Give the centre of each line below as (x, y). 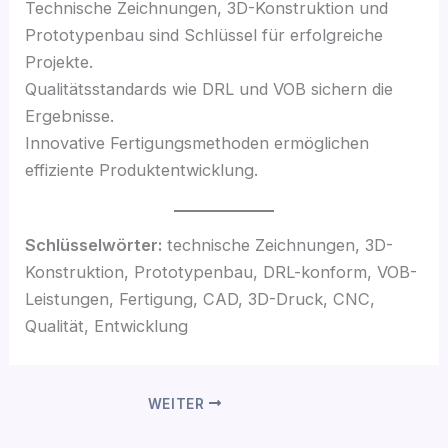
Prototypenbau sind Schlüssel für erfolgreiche (204, 34)
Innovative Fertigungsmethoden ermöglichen (197, 142)
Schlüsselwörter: (94, 244)
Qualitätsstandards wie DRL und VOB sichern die (209, 88)
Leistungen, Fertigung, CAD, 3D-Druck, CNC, (200, 298)
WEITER (178, 403)
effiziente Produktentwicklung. (142, 169)
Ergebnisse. (70, 115)
